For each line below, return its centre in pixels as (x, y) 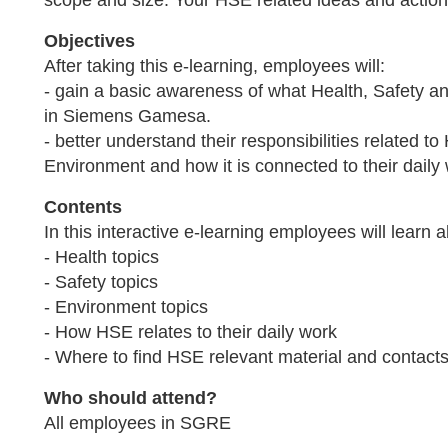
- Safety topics (101, 282)
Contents (83, 207)
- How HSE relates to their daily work (190, 332)
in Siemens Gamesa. (127, 116)
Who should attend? (130, 398)
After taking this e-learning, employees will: (214, 66)
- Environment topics (126, 307)
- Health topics (101, 257)
